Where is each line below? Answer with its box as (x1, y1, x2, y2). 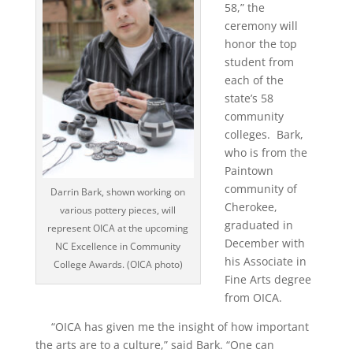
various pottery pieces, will (60, 203, 176, 217)
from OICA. (224, 290, 282, 305)
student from (224, 54, 294, 69)
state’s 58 (224, 91, 273, 106)
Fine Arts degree (224, 272, 311, 287)
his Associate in (224, 254, 307, 269)
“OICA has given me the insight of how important (35, 319, 309, 334)
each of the (224, 72, 284, 87)
